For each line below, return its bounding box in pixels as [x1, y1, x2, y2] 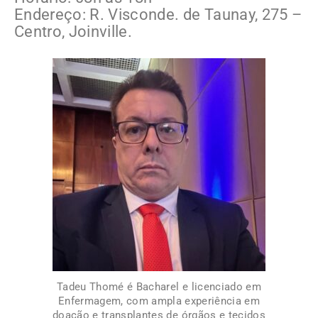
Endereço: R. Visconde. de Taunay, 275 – [14, 6, 302, 24]
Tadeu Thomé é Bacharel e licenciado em [57, 280, 261, 294]
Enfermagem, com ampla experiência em [57, 295, 261, 308]
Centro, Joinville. [14, 23, 136, 41]
